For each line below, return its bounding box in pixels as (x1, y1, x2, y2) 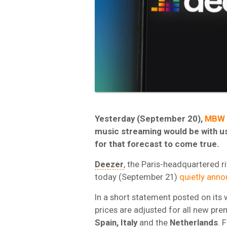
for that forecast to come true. (95, 138, 219, 149)
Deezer (95, 159, 124, 169)
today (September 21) (95, 171, 179, 182)
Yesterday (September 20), (95, 113, 205, 124)
